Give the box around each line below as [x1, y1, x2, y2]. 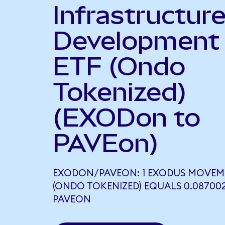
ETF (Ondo [52, 51, 185, 81]
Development [52, 26, 219, 55]
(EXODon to [52, 102, 200, 132]
